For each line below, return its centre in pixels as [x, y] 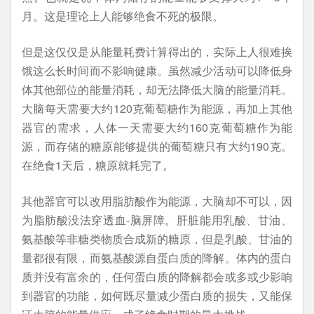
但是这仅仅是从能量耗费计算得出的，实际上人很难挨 [157, 52]
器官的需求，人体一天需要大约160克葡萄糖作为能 [157, 127]
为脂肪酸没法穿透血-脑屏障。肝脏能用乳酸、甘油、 [157, 220]
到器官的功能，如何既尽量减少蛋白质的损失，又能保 [157, 295]
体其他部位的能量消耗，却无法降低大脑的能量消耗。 [157, 89]
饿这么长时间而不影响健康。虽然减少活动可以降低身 [157, 70]
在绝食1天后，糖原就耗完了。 [98, 165]
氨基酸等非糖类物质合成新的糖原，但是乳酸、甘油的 [157, 239]
